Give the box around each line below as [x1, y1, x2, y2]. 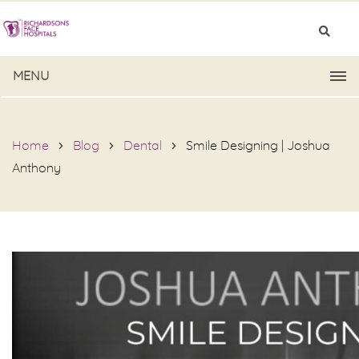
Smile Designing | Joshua [186, 139, 330, 152]
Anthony [12, 162, 61, 175]
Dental [123, 139, 162, 152]
